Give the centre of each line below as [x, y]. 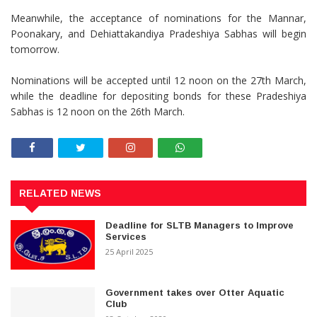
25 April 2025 [129, 251]
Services [126, 236]
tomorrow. [35, 50]
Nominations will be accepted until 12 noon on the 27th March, [158, 81]
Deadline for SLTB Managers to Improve [200, 225]
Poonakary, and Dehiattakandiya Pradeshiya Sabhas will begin [158, 34]
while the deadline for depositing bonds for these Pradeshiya [158, 96]
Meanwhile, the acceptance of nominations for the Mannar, [158, 18]
